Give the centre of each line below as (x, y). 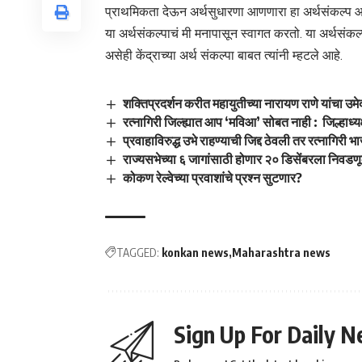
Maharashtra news (281, 253)
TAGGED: (138, 253)
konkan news (195, 253)
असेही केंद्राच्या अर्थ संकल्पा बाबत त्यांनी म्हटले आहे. (224, 55)
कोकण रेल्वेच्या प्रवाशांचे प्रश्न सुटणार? (213, 178)
